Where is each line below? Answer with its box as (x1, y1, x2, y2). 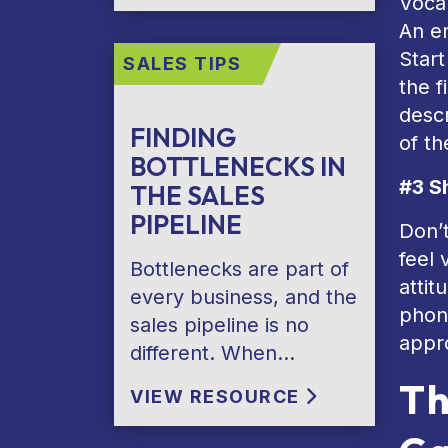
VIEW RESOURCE (130, 386, 305, 407)
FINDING (130, 121, 236, 154)
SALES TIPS (123, 53, 241, 74)
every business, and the (130, 285, 357, 309)
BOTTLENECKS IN (130, 150, 346, 183)
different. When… (130, 341, 295, 365)
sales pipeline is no (130, 313, 309, 337)
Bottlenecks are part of (130, 257, 349, 281)
